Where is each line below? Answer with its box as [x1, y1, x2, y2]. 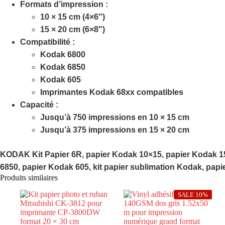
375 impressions [73, 126, 136, 135]
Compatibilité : [20, 38, 75, 47]
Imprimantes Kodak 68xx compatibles [40, 88, 183, 97]
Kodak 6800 [40, 50, 85, 59]
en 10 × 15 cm [136, 113, 189, 122]
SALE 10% [178, 190, 208, 198]
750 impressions [73, 113, 136, 122]
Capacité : [20, 100, 58, 109]
